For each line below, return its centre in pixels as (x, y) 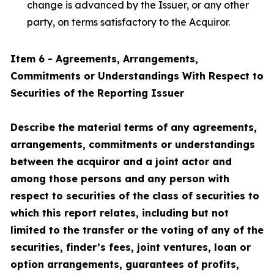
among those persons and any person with (120, 179)
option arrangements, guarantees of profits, (125, 264)
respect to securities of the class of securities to (135, 196)
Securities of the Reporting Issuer (97, 93)
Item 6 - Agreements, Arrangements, (104, 59)
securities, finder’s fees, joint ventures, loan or (131, 247)
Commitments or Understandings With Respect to (137, 76)
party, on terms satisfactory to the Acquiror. (128, 22)
